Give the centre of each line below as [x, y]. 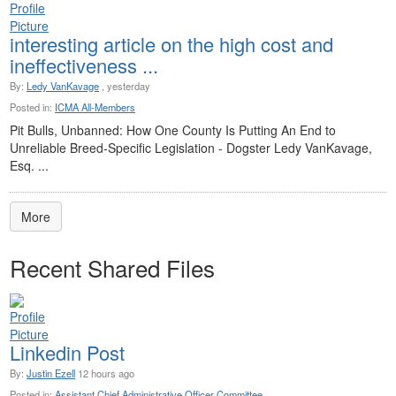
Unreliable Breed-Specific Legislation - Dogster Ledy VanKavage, [191, 148]
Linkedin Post [67, 353]
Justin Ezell [51, 373]
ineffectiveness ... [84, 65]
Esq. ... [29, 166]
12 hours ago [105, 373]
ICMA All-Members [95, 107]
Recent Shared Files [112, 268]
